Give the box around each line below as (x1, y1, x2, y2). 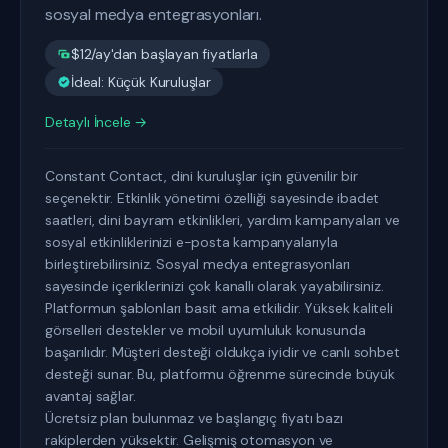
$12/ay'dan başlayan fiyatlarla (71, 45, 258, 63)
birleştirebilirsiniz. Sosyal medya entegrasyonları (45, 255, 351, 273)
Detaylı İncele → (45, 113, 148, 131)
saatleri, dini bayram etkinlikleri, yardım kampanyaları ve (45, 211, 400, 229)
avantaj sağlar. (45, 387, 136, 405)
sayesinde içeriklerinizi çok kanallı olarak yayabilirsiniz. (45, 277, 384, 295)
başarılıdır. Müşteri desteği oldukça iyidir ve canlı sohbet (45, 343, 400, 361)
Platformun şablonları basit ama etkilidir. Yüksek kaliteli (45, 299, 393, 317)
